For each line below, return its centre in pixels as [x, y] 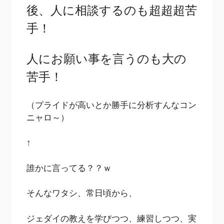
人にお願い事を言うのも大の [107, 58]
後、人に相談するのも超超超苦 [112, 9]
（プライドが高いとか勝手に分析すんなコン [112, 104]
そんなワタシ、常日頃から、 [82, 193]
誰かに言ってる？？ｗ [69, 167]
